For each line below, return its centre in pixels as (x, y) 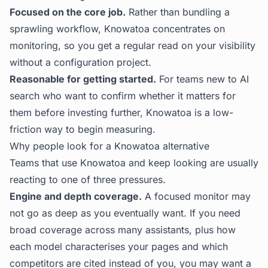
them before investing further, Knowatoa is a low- (121, 112)
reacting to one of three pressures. (88, 179)
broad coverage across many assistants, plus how (123, 230)
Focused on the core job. (68, 12)
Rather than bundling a (178, 12)
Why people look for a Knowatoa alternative (109, 146)
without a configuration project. (80, 62)
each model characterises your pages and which (119, 246)
